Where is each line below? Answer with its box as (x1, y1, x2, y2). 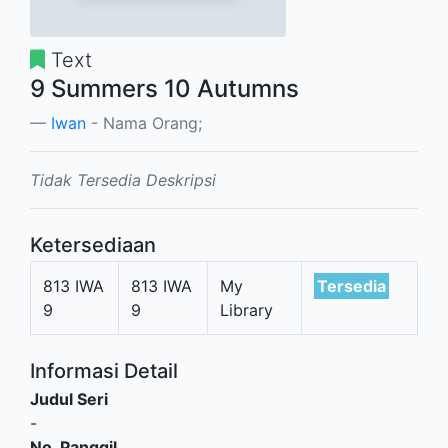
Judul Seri (30, 389, 108, 409)
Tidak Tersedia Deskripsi (30, 170, 216, 190)
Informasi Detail (30, 359, 178, 383)
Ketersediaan (30, 233, 156, 257)
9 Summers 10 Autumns (30, 74, 299, 103)
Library (220, 300, 273, 320)
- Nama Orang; (86, 113, 202, 133)
